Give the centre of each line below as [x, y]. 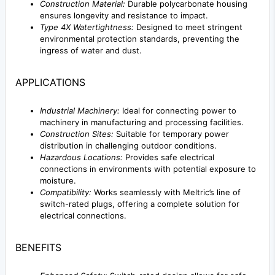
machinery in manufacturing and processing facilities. [142, 122]
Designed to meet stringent [188, 27]
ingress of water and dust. [91, 51]
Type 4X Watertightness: [87, 27]
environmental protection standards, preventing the [140, 39]
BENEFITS [38, 248]
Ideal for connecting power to [178, 111]
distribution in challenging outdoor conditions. [128, 146]
